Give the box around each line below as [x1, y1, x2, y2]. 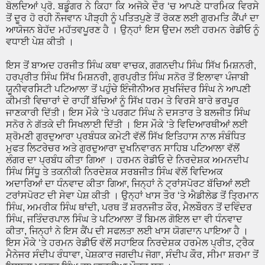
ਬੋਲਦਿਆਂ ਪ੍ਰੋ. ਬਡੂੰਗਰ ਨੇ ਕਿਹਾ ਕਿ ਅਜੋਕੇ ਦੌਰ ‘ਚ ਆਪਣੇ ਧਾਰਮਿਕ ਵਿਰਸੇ [6, 1, 259, 12]
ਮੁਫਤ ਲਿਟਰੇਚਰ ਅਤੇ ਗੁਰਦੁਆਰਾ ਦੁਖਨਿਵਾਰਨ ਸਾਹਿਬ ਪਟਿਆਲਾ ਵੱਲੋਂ [6, 143, 240, 154]
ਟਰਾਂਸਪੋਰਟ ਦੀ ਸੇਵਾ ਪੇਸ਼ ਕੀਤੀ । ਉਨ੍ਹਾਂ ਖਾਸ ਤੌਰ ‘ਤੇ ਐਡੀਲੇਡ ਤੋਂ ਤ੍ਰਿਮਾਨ [6, 190, 258, 201]
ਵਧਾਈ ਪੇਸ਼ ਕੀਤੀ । [6, 37, 74, 47]
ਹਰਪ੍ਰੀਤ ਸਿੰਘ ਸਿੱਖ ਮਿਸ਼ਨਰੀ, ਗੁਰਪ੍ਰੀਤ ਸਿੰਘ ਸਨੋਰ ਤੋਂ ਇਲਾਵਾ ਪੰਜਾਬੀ [6, 72, 249, 83]
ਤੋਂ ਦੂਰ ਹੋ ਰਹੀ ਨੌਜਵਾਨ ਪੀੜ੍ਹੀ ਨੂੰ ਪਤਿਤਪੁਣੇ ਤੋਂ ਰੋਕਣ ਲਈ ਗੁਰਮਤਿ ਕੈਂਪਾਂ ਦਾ [6, 13, 259, 24]
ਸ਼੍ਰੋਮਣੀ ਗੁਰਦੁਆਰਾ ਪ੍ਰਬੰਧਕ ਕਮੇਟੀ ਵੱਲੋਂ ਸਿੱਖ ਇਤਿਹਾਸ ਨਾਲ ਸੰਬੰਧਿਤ [6, 131, 245, 142]
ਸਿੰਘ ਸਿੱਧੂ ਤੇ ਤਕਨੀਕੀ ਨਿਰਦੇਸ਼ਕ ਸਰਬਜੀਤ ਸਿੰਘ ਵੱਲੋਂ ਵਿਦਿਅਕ [6, 167, 223, 177]
